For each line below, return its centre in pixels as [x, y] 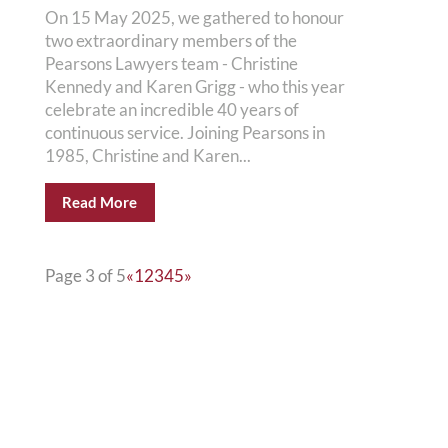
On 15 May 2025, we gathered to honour [194, 17]
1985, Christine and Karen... [147, 155]
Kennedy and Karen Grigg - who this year [194, 86]
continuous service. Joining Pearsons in [184, 132]
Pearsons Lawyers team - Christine [171, 63]
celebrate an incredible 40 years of [171, 109]
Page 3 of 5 [85, 275]
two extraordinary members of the [170, 40]
